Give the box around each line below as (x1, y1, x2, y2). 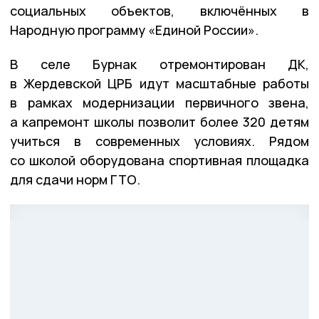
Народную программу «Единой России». (10, 21, 258, 39)
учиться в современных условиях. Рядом (10, 132, 309, 150)
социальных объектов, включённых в (10, 2, 309, 20)
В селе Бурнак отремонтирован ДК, (10, 56, 309, 73)
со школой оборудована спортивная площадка (10, 152, 309, 169)
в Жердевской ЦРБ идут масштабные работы (10, 75, 309, 93)
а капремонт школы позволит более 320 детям (10, 113, 309, 131)
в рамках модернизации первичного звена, (10, 94, 309, 112)
